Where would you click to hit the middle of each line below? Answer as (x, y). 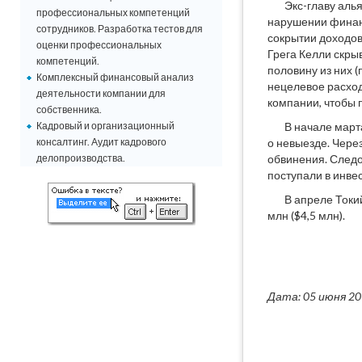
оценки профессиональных (99, 45)
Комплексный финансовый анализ (115, 77)
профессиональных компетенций (113, 13)
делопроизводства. (81, 158)
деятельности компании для (101, 93)
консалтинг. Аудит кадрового (101, 142)
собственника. (69, 109)
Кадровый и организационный (105, 126)
